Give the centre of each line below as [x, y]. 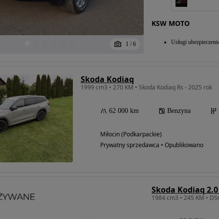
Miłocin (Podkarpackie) [131, 134]
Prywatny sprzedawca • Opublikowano [152, 145]
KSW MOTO [170, 23]
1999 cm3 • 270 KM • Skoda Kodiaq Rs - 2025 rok [146, 87]
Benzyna [179, 110]
